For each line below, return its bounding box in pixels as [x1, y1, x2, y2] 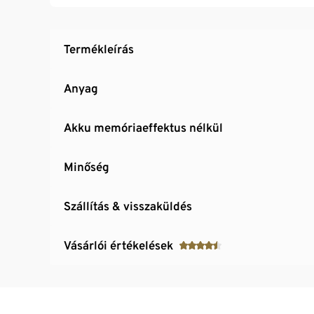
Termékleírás [64, 41, 134, 56]
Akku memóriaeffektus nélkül [64, 120, 223, 135]
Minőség [64, 159, 109, 174]
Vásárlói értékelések [64, 238, 173, 252]
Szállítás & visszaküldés [64, 198, 192, 213]
